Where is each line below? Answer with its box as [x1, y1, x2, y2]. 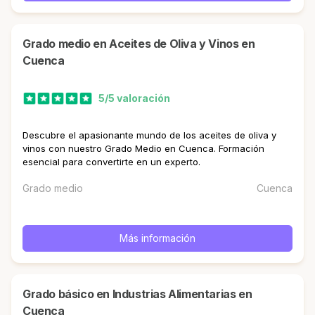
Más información [120, 231, 195, 244]
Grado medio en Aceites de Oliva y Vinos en [22, 37, 31, 51]
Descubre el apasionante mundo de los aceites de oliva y [22, 129, 276, 141]
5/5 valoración [98, 92, 170, 105]
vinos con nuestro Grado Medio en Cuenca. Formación [22, 142, 264, 154]
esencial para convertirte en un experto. [22, 155, 200, 167]
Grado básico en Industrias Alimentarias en [22, 287, 31, 301]
